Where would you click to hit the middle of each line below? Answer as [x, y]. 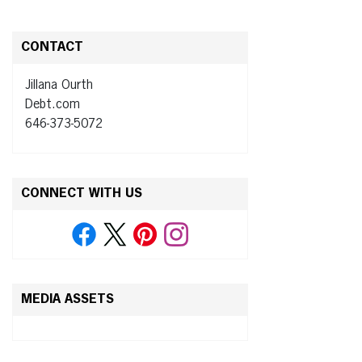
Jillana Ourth [59, 85]
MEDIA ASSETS [67, 299]
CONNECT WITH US [82, 194]
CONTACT [52, 47]
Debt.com [53, 105]
